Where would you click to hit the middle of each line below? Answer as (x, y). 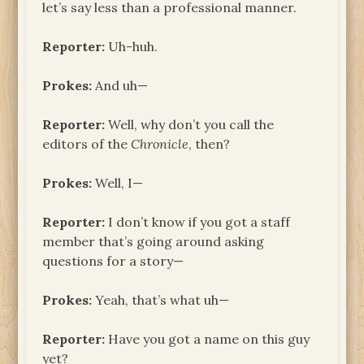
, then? (210, 143)
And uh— (120, 85)
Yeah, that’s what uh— (161, 299)
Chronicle (160, 143)
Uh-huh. (132, 46)
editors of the (87, 143)
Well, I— (118, 182)
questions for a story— (113, 260)
